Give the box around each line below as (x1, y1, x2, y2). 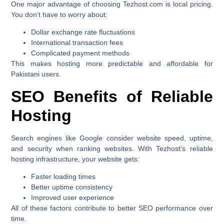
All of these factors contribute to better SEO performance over (11, 204, 213, 212)
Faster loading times (31, 172, 96, 181)
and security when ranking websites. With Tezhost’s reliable (11, 144, 213, 152)
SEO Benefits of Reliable (11, 87, 213, 105)
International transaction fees (31, 38, 123, 47)
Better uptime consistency (31, 183, 113, 191)
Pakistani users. (11, 70, 61, 78)
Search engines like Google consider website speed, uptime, (11, 133, 213, 142)
